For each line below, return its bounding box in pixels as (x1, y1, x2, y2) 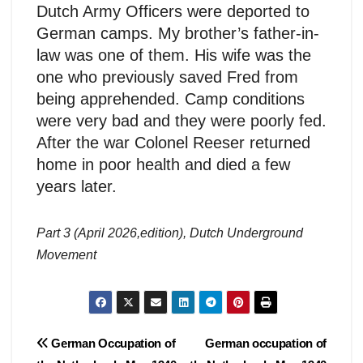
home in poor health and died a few (36, 155, 290, 173)
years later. (36, 177, 117, 195)
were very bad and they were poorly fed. (36, 111, 327, 130)
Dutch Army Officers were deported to (36, 2, 310, 20)
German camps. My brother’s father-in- (36, 23, 319, 42)
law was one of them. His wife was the (36, 45, 311, 64)
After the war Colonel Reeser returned (36, 133, 310, 152)
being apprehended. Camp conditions (36, 89, 305, 108)
